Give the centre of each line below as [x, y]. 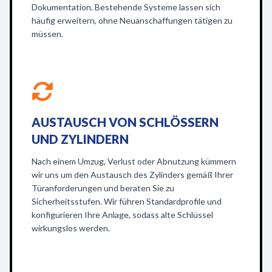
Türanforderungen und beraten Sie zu [103, 188]
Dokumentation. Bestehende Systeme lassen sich [126, 7]
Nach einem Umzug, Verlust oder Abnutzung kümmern [134, 161]
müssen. [47, 34]
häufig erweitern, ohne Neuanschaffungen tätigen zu [132, 20]
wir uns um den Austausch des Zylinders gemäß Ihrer [132, 175]
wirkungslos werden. [71, 228]
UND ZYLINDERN [80, 139]
